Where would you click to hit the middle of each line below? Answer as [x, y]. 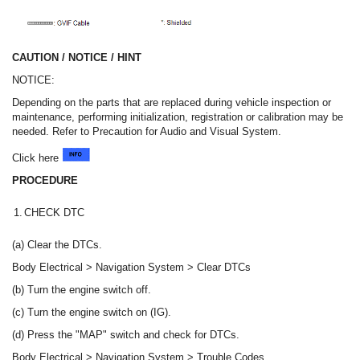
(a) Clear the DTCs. [57, 244]
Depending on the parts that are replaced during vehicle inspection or [172, 102]
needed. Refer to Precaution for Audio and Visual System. [147, 131]
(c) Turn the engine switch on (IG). [92, 312]
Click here [37, 157]
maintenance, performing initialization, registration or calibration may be [178, 117]
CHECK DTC [54, 212]
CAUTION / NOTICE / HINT [77, 57]
